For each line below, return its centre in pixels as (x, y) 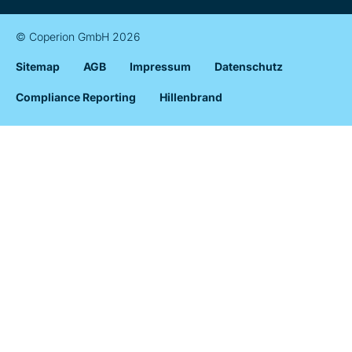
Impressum (160, 67)
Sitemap (38, 67)
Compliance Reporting (76, 97)
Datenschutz (249, 67)
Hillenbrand (191, 97)
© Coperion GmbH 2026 (78, 37)
